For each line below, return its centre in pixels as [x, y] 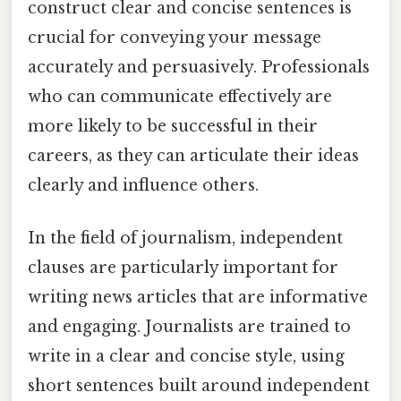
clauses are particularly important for [183, 267]
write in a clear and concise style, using [186, 356]
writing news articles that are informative [198, 297]
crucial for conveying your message [175, 37]
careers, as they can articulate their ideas [193, 155]
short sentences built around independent [199, 385]
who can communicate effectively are [180, 96]
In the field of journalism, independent [185, 238]
